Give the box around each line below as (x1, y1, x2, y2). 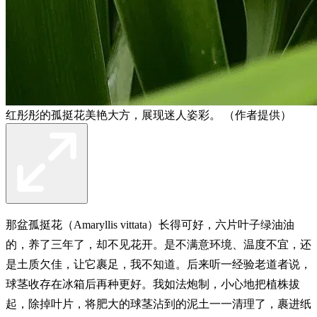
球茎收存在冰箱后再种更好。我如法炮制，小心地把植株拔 (6, 277, 300, 290)
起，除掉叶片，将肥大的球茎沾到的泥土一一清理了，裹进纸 (6, 297, 311, 310)
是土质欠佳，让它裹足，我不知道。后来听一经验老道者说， (6, 258, 311, 270)
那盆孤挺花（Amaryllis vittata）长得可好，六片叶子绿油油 (6, 218, 294, 231)
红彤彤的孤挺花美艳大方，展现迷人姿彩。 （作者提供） (6, 108, 292, 121)
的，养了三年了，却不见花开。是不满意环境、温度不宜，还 (6, 238, 311, 250)
